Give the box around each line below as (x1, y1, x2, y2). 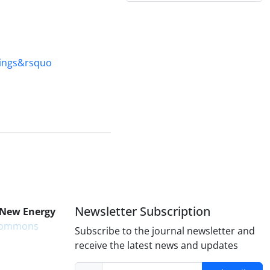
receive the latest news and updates (75, 239, 238, 252)
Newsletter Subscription (75, 203, 210, 219)
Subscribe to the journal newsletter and (75, 224, 255, 237)
